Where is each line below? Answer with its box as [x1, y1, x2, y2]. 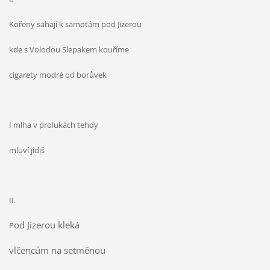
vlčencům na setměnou [8, 243, 108, 256]
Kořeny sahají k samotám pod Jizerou [8, 19, 143, 30]
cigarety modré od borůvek [8, 69, 107, 81]
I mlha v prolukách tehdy [8, 119, 100, 131]
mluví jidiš [8, 145, 45, 156]
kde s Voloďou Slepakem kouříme [8, 44, 131, 55]
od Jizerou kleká [13, 218, 82, 231]
